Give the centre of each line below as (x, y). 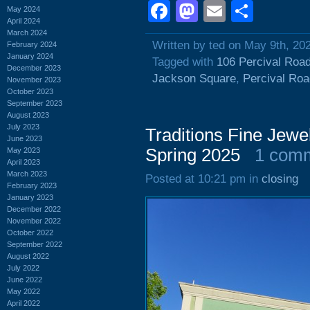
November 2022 (34, 220)
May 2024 (24, 9)
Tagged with (184, 62)
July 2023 (23, 126)
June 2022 (25, 279)
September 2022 (35, 244)
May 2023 (24, 150)
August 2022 (28, 256)
